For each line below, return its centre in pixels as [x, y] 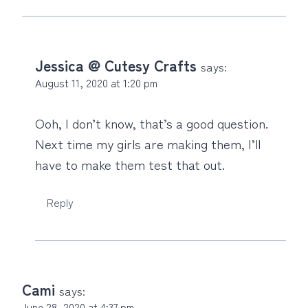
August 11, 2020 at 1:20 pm [96, 83]
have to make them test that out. [130, 164]
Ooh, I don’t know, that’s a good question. [152, 123]
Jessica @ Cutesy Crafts [116, 65]
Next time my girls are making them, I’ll [148, 144]
